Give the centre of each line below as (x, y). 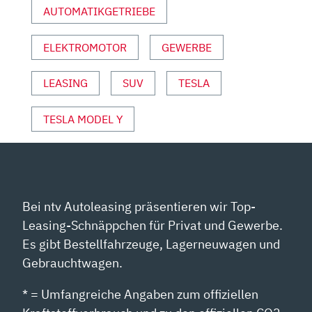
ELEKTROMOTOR (85, 47)
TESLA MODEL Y (83, 119)
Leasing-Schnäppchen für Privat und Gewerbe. (153, 225)
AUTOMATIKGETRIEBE (99, 11)
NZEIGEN (54, 14)
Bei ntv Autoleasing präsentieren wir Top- (139, 206)
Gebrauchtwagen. (73, 263)
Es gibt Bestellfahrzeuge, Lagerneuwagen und (151, 244)
